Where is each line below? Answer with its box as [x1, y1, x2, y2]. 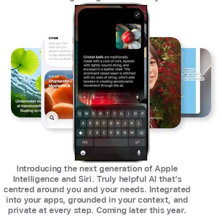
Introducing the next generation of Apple [16, 163, 178, 173]
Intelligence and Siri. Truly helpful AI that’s [12, 173, 182, 184]
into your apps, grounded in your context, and [6, 194, 188, 205]
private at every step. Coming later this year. [8, 205, 186, 215]
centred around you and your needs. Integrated [3, 184, 191, 194]
